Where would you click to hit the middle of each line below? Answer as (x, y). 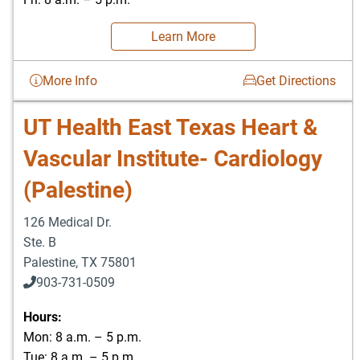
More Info (70, 80)
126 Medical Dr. (67, 222)
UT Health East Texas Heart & (170, 127)
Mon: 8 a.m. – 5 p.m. (82, 337)
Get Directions (296, 80)
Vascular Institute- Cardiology (173, 158)
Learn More (183, 36)
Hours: (43, 317)
